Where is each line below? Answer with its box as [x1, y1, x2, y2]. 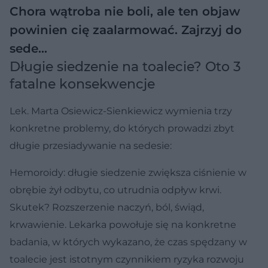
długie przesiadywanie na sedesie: [10, 139, 172, 151]
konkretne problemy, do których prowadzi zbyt [10, 122, 234, 134]
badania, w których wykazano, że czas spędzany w [10, 236, 247, 248]
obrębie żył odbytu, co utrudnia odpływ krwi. [10, 184, 221, 196]
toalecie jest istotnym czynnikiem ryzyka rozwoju [10, 253, 244, 265]
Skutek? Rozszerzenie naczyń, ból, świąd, [10, 201, 204, 213]
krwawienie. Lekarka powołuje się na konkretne [10, 218, 236, 230]
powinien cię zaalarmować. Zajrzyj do [10, 22, 242, 37]
